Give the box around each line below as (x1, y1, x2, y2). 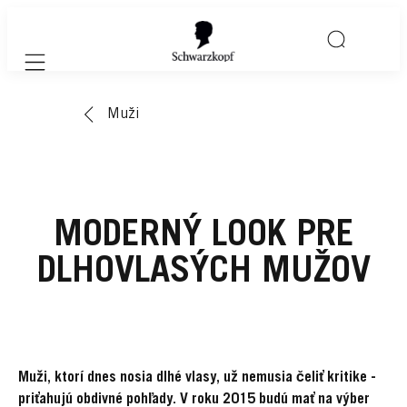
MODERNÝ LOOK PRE (53, 218, 354, 255)
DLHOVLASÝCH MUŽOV (36, 254, 371, 292)
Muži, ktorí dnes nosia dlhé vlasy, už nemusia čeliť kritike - (18, 370, 376, 385)
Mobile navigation (34, 65, 133, 79)
